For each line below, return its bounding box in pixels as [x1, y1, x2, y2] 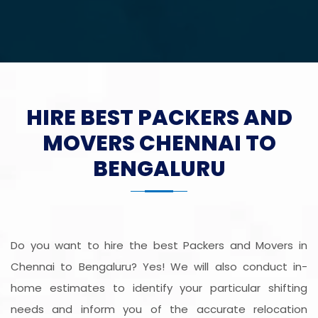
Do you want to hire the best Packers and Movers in [11, 238, 307, 253]
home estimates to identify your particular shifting [11, 280, 307, 296]
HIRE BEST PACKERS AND [26, 103, 292, 133]
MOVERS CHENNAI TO [42, 128, 276, 159]
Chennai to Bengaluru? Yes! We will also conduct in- [11, 259, 307, 275]
